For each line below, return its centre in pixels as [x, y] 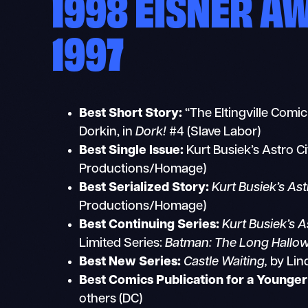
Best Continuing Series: [150, 225]
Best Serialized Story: [144, 188]
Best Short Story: [131, 114]
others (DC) [111, 300]
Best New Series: [130, 263]
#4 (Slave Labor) [215, 133]
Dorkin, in [108, 133]
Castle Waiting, [226, 263]
